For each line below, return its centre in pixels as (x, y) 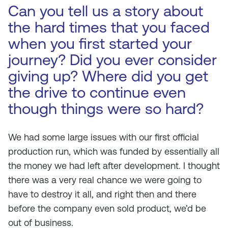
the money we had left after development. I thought (114, 166)
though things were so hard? (106, 109)
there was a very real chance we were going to (105, 180)
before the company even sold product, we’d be (107, 208)
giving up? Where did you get (108, 76)
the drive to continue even (97, 92)
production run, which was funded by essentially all (114, 151)
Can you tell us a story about (106, 11)
